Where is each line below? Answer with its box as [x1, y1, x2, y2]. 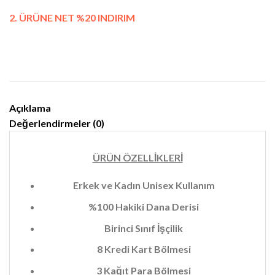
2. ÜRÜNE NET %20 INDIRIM [9, 11, 135, 23]
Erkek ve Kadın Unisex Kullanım [72, 179, 215, 192]
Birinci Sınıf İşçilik [104, 222, 184, 234]
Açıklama [9, 101, 51, 114]
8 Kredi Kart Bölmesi [96, 243, 191, 255]
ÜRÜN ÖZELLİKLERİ [92, 151, 183, 163]
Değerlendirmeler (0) [9, 117, 104, 129]
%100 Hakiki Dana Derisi [88, 200, 199, 212]
